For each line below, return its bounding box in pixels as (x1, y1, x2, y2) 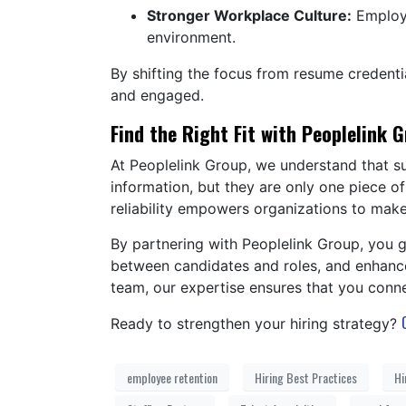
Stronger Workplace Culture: (147, 5, 352, 24)
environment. (147, 27, 240, 46)
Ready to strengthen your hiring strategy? (111, 314, 401, 333)
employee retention (127, 367, 217, 387)
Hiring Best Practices (255, 367, 357, 387)
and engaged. (111, 85, 208, 104)
